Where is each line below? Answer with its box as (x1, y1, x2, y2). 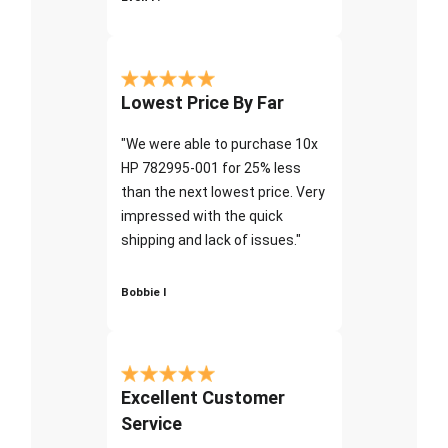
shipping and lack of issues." (120, 231, 301, 248)
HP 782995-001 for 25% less (120, 159, 301, 176)
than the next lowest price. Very (120, 183, 325, 200)
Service (120, 412, 182, 434)
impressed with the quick (120, 207, 283, 224)
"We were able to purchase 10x (120, 135, 318, 152)
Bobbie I (120, 284, 166, 299)
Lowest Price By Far (120, 91, 284, 113)
